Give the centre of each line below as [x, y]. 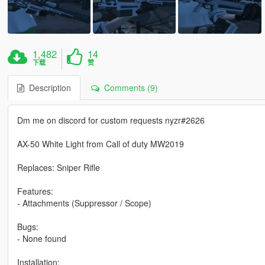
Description [47, 87]
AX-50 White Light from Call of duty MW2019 [100, 143]
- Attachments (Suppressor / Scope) [84, 203]
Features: [35, 191]
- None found [41, 238]
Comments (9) [128, 87]
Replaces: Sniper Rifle [58, 167]
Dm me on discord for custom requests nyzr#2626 [111, 120]
